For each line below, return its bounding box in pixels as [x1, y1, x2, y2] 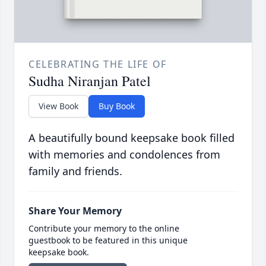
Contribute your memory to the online [28, 223, 179, 235]
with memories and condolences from [28, 147, 220, 162]
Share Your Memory [28, 204, 122, 218]
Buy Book [99, 100, 135, 112]
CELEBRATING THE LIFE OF [28, 58, 167, 71]
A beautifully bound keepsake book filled [28, 131, 235, 145]
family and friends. [28, 164, 122, 179]
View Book [39, 100, 78, 112]
